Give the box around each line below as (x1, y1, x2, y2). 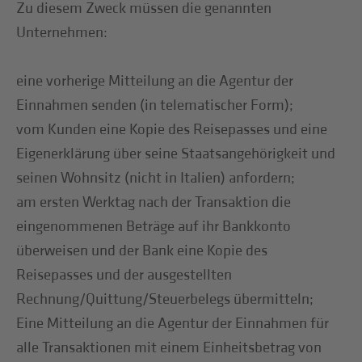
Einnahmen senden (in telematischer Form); (16, 95, 294, 115)
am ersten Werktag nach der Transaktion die (16, 192, 292, 212)
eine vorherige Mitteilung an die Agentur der (16, 71, 294, 90)
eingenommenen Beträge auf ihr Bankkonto (16, 217, 292, 236)
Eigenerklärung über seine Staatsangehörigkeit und (16, 144, 336, 163)
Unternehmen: (16, 23, 108, 42)
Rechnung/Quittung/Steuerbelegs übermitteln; (16, 289, 314, 309)
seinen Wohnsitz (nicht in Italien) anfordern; (16, 168, 296, 187)
